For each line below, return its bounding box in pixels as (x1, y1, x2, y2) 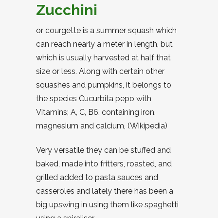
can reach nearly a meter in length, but (36, 39, 173, 49)
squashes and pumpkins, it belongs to (36, 80, 171, 90)
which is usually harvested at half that (36, 53, 171, 62)
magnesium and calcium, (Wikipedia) (36, 121, 167, 130)
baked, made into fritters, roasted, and (36, 159, 172, 168)
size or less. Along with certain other (36, 67, 164, 76)
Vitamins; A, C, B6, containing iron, (36, 108, 156, 117)
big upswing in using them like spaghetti (36, 200, 179, 209)
